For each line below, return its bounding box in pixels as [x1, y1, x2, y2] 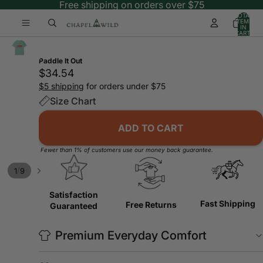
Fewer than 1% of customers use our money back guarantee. [41, 146, 213, 153]
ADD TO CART [118, 122, 184, 134]
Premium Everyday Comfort [55, 228, 207, 242]
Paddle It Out [39, 56, 82, 65]
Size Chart [50, 95, 96, 107]
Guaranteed [50, 200, 98, 211]
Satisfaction [49, 189, 99, 200]
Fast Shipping [200, 198, 256, 209]
